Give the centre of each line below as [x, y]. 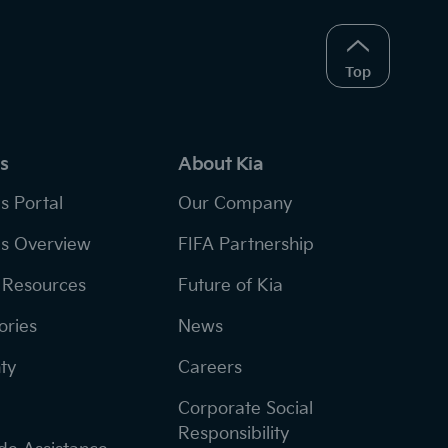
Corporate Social [246, 408]
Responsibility [234, 433]
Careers [210, 367]
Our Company [235, 203]
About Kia [221, 164]
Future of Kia [231, 285]
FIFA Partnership [246, 244]
